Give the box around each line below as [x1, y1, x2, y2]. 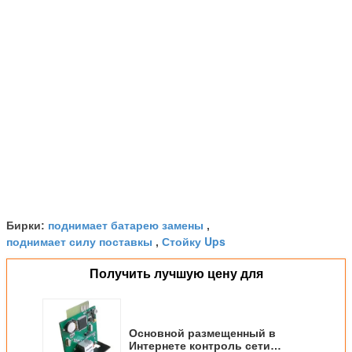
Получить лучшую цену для [89, 266, 263, 280]
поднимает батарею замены [48, 216, 203, 233]
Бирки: [6, 218, 48, 232]
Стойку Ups [162, 233, 225, 249]
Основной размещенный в [129, 326, 276, 339]
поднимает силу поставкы [6, 233, 152, 249]
